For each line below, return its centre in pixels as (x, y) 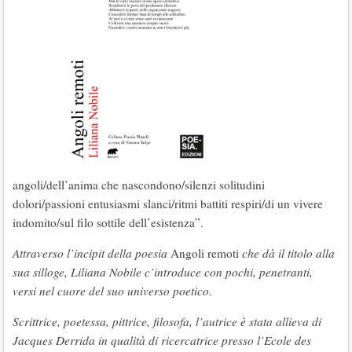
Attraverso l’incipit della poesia (92, 253)
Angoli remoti (205, 253)
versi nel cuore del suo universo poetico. (112, 291)
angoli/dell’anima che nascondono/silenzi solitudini (139, 185)
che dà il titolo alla (287, 253)
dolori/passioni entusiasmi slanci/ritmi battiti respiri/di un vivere (168, 203)
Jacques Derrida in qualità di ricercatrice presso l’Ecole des (162, 340)
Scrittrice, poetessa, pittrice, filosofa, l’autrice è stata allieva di (167, 321)
